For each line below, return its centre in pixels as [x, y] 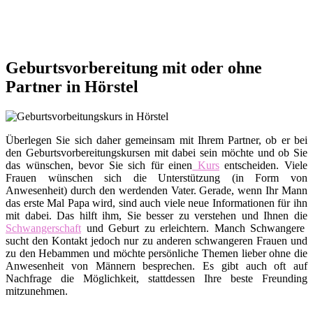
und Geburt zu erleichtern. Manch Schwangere [193, 228]
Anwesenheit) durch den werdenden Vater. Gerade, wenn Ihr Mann [156, 191]
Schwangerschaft [43, 228]
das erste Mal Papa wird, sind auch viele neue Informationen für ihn [156, 203]
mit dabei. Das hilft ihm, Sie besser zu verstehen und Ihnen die [156, 216]
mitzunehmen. [37, 291]
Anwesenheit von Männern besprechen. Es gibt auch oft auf [156, 266]
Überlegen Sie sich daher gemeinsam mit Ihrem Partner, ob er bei [156, 140]
